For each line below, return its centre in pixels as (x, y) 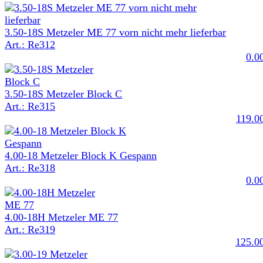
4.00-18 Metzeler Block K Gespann (81, 155)
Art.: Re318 (30, 168)
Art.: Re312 (30, 44)
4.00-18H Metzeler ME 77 (61, 217)
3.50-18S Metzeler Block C (63, 94)
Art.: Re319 (30, 229)
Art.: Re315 (30, 106)
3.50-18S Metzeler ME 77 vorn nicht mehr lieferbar (115, 32)
